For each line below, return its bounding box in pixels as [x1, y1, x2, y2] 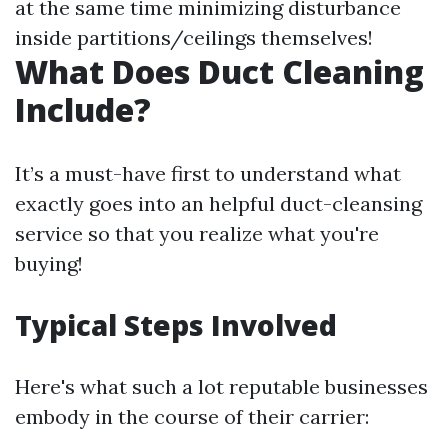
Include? [15, 87, 151, 131]
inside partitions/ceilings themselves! [15, 24, 373, 50]
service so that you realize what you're [15, 220, 379, 246]
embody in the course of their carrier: [15, 403, 369, 429]
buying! [15, 250, 83, 276]
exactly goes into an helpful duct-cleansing [15, 190, 422, 216]
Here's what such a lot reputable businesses [15, 373, 428, 399]
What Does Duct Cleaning [15, 49, 424, 93]
